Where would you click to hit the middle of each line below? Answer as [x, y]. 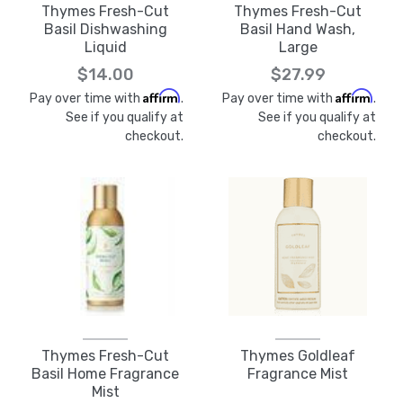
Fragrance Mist [298, 374]
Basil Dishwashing [105, 29]
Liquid [105, 47]
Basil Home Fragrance [105, 374]
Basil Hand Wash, [298, 29]
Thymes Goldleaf [298, 356]
